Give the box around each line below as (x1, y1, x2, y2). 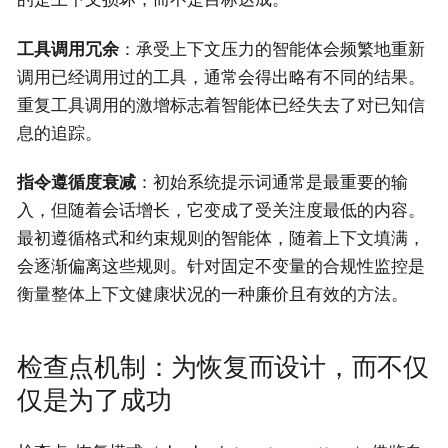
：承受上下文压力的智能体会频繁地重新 (119, 38, 425, 59)
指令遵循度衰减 (17, 171, 136, 192)
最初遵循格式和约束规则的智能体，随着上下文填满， (17, 227, 425, 248)
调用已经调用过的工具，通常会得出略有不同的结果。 (17, 66, 425, 87)
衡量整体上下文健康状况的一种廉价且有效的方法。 (17, 283, 408, 304)
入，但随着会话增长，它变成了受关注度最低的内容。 (17, 199, 425, 220)
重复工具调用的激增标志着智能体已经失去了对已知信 (17, 94, 425, 115)
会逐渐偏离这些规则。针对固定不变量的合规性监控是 (17, 255, 425, 276)
